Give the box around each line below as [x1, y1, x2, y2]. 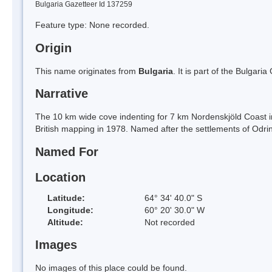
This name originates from [35, 66, 138, 76]
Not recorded [144, 217, 195, 227]
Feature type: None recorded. [35, 19, 149, 30]
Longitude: [47, 205, 93, 215]
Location [35, 170, 86, 184]
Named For [35, 145, 98, 159]
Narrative [35, 87, 88, 101]
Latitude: [47, 192, 85, 203]
